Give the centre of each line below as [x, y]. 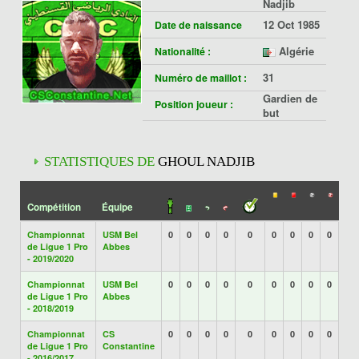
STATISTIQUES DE [101, 161]
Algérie [295, 51]
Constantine [129, 346]
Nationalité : [183, 51]
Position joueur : [194, 104]
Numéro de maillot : [201, 78]
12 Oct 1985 [291, 24]
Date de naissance [198, 25]
